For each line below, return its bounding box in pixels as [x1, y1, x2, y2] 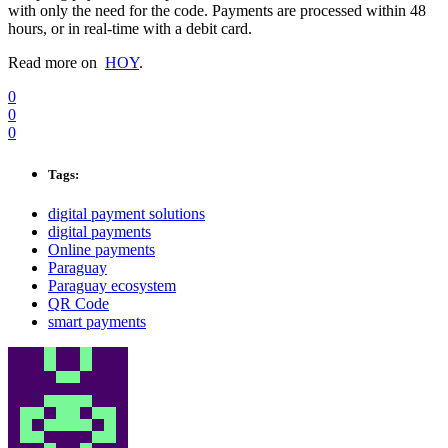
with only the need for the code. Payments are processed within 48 [8, 2, 426, 20]
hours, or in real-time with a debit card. [8, 20, 252, 38]
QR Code [48, 294, 109, 312]
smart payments [48, 312, 146, 330]
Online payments [48, 240, 155, 258]
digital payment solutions [48, 204, 205, 222]
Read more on [8, 54, 105, 72]
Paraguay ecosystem [48, 276, 176, 294]
